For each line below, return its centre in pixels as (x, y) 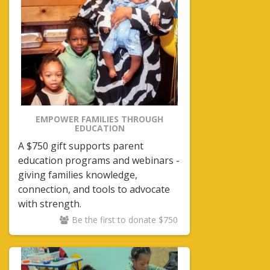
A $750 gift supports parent (81, 146)
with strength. (50, 204)
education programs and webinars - (99, 160)
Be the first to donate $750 (125, 220)
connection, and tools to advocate (94, 189)
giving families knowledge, (78, 175)
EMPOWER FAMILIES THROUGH (99, 119)
